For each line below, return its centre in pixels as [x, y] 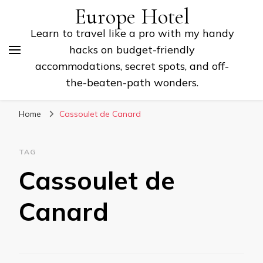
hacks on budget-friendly [132, 50]
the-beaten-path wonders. [132, 82]
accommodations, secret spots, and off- [132, 66]
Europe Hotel [132, 17]
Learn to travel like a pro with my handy [132, 33]
